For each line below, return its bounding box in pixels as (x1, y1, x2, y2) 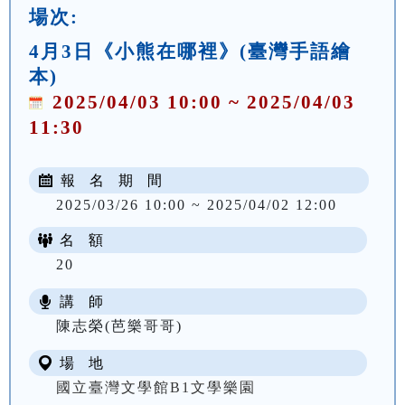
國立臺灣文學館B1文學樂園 (56, 379, 256, 395)
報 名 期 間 (57, 172, 162, 188)
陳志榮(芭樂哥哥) (56, 317, 183, 334)
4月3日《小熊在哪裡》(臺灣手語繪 (29, 40, 352, 61)
